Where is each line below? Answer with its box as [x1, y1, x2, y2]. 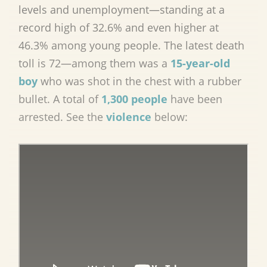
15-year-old [170, 56, 230, 71]
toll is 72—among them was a [18, 56, 170, 71]
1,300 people [101, 92, 167, 107]
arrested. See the [18, 110, 106, 125]
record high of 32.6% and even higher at [18, 20, 219, 35]
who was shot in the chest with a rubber [38, 74, 241, 89]
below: [151, 110, 188, 125]
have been [167, 92, 222, 107]
